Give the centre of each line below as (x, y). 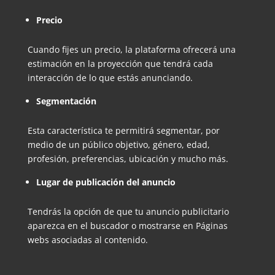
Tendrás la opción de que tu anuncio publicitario (128, 211)
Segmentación (66, 101)
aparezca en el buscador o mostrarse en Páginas (127, 225)
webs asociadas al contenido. (87, 239)
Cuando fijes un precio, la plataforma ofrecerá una (131, 49)
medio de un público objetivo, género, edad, (118, 144)
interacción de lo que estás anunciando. (110, 77)
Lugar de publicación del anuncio (106, 182)
